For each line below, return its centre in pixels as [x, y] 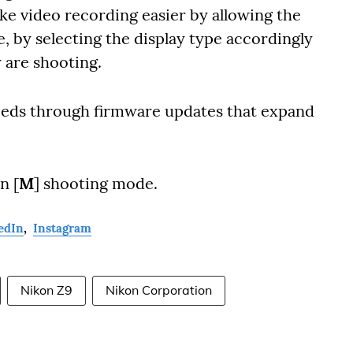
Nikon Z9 [46, 290]
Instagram [62, 228]
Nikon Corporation [159, 290]
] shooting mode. [96, 183]
